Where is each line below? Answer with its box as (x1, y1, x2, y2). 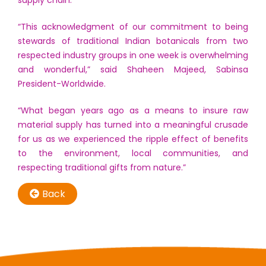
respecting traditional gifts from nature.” (18, 161, 186, 173)
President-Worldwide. (18, 77, 106, 90)
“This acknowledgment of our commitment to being (18, 20, 248, 33)
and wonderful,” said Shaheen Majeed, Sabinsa (18, 63, 248, 75)
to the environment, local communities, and (18, 147, 248, 159)
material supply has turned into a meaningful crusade (18, 118, 248, 131)
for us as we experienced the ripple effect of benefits (18, 132, 248, 145)
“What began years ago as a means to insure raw (18, 104, 248, 116)
